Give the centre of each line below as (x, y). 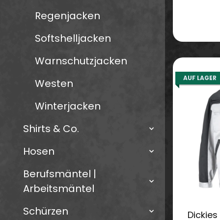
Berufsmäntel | (60, 174)
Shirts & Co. (51, 129)
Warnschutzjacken (81, 61)
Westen (54, 84)
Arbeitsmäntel (59, 189)
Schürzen (46, 211)
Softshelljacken (73, 39)
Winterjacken (68, 106)
